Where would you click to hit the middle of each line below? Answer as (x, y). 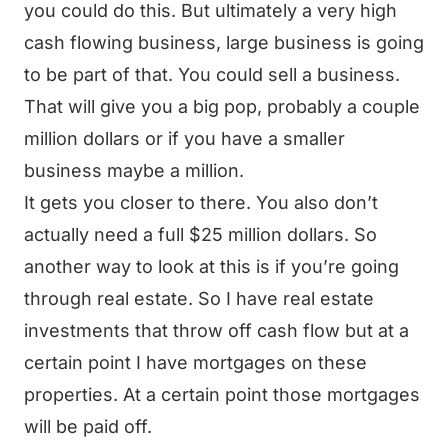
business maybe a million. (134, 170)
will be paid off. (88, 426)
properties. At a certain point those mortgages (222, 394)
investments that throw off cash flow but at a (216, 330)
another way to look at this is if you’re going (211, 266)
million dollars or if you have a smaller (184, 138)
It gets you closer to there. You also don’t (201, 202)
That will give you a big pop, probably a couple (222, 106)
